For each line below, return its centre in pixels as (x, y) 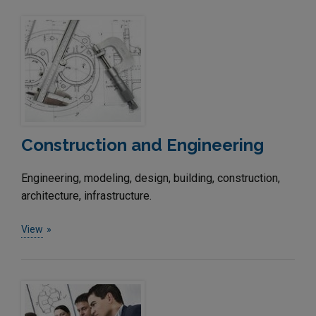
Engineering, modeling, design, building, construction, (151, 178)
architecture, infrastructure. (86, 195)
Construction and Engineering (142, 145)
